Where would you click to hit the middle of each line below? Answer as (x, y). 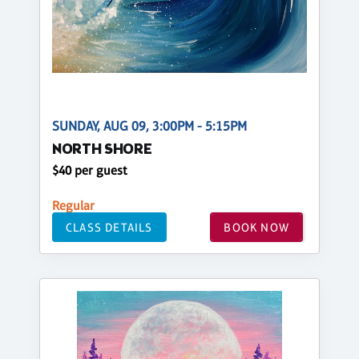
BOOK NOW (256, 227)
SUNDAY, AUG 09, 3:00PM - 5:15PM (149, 126)
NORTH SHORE (102, 150)
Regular (73, 206)
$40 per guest (90, 170)
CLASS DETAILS (109, 227)
